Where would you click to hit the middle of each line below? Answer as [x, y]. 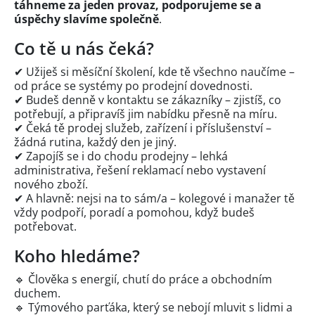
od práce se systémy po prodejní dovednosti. [133, 85]
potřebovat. [45, 226]
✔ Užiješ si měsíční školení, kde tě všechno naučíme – [154, 71]
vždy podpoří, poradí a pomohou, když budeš [134, 212]
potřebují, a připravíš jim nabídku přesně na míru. [146, 114]
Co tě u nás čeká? [84, 48]
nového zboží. [51, 184]
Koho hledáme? [77, 255]
